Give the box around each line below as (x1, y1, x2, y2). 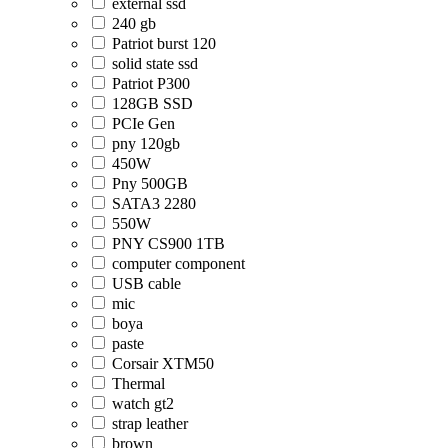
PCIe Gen (112, 114, 175, 132)
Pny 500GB (112, 174, 188, 192)
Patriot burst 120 (112, 34, 216, 52)
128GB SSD (112, 94, 193, 112)
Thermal (112, 374, 165, 392)
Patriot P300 (112, 74, 190, 92)
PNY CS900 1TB (112, 234, 225, 252)
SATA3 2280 (112, 194, 196, 212)
